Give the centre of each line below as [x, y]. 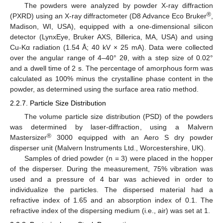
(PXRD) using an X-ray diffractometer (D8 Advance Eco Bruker [108, 16]
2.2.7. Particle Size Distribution [58, 103]
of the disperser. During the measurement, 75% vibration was [111, 169]
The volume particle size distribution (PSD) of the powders [118, 117]
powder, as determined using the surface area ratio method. [104, 89]
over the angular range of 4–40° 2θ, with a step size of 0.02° [111, 57]
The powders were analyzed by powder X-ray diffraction [118, 5]
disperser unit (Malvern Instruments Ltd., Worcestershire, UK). [108, 148]
